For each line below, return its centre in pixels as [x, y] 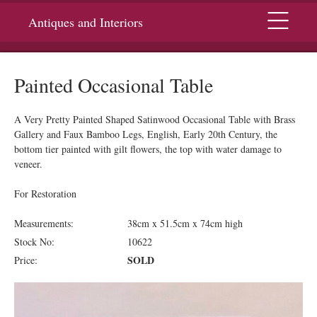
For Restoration [45, 194]
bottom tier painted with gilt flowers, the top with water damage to [148, 149]
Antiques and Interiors [86, 22]
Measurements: [44, 223]
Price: [26, 260]
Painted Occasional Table [114, 85]
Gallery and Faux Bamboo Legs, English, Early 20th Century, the [146, 134]
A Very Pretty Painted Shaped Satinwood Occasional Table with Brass [155, 119]
